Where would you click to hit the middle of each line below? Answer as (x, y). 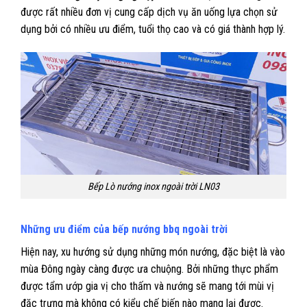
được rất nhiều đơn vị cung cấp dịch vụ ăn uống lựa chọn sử (149, 12)
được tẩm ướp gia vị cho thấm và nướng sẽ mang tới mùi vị (147, 286)
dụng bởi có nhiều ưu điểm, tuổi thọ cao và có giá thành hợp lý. (153, 29)
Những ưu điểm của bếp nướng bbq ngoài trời (124, 229)
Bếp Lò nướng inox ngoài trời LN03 (153, 186)
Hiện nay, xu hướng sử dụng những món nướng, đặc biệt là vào (153, 251)
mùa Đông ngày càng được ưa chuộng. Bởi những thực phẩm (149, 269)
